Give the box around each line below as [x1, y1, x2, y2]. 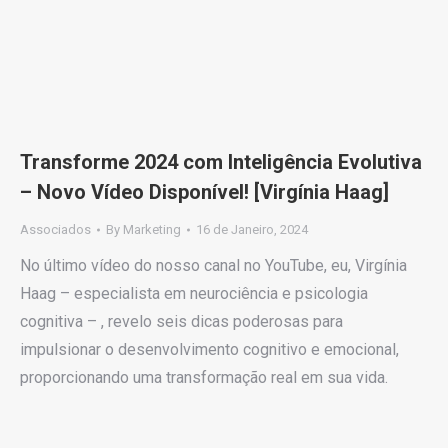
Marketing [123, 222, 181, 238]
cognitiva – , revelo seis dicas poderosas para [20, 312, 343, 332]
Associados [20, 222, 91, 238]
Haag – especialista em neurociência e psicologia [20, 284, 368, 304]
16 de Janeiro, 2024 [196, 222, 308, 238]
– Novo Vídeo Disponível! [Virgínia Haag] [20, 180, 389, 205]
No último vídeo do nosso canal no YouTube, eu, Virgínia [20, 256, 407, 276]
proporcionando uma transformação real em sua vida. [20, 368, 388, 388]
